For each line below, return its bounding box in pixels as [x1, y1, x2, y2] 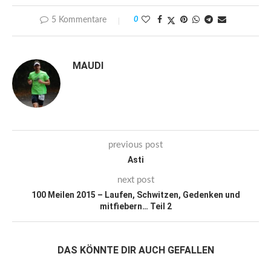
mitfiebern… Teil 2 [99, 201, 172, 211]
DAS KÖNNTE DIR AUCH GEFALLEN [57, 244, 214, 256]
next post [117, 175, 154, 184]
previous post [108, 140, 163, 149]
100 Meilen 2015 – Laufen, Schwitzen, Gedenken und [31, 189, 240, 200]
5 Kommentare [51, 15, 106, 24]
